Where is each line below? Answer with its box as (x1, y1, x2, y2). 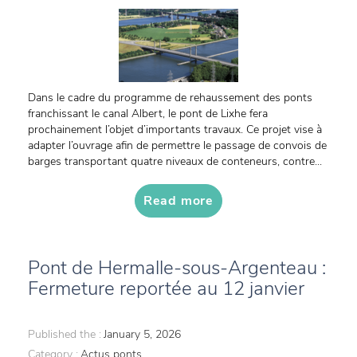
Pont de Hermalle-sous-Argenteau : (28, 255, 326, 280)
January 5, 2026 (104, 327, 181, 342)
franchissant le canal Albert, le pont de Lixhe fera (28, 106, 268, 121)
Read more (143, 192, 214, 210)
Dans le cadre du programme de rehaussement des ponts (28, 90, 312, 105)
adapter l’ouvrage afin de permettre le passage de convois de (28, 138, 327, 153)
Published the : (28, 327, 101, 342)
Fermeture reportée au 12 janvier (28, 276, 304, 301)
